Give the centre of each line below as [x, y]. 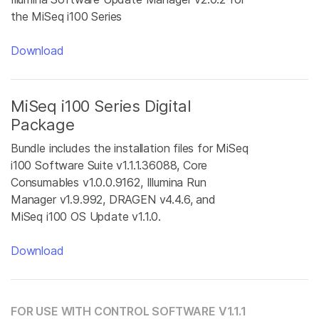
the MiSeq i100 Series [67, 16]
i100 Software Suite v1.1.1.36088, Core [109, 165]
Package [43, 125]
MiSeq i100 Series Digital [101, 106]
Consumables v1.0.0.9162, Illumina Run [109, 182]
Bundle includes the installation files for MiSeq [130, 148]
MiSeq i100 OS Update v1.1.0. [86, 216]
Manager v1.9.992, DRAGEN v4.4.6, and [113, 199]
